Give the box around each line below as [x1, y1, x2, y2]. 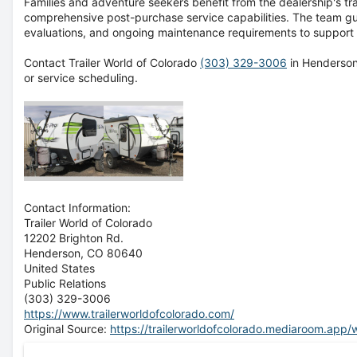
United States [24, 261, 95, 275]
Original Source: [24, 322, 110, 335]
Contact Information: [24, 201, 131, 214]
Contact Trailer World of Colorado [24, 56, 200, 69]
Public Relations [24, 277, 106, 290]
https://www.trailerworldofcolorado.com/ [24, 307, 234, 320]
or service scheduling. [24, 71, 138, 84]
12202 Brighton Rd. [24, 231, 124, 245]
